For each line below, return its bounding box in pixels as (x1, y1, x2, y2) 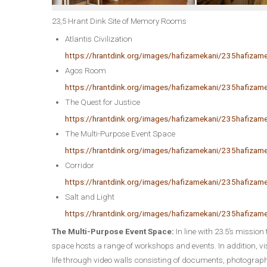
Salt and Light (64, 192, 114, 201)
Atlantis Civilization (64, 34, 132, 44)
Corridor (64, 160, 94, 170)
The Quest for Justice (64, 97, 140, 107)
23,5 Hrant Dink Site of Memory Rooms (52, 16, 187, 26)
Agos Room (64, 66, 106, 75)
